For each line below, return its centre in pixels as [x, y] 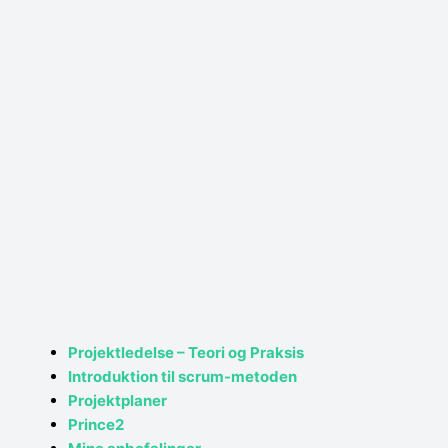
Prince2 [95, 425]
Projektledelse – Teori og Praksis [185, 353]
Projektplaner [117, 401]
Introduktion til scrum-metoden [182, 377]
